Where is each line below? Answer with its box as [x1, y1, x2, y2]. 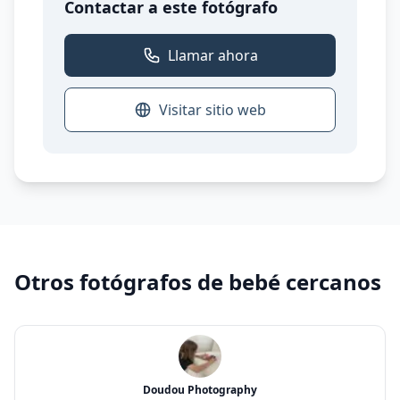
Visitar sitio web [159, 100, 266, 120]
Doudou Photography [143, 382, 257, 397]
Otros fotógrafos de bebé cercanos [14, 267, 381, 296]
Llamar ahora [167, 46, 258, 65]
